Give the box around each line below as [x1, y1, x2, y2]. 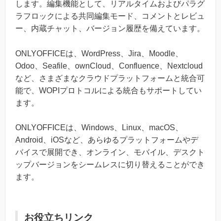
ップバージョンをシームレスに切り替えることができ [15, 160, 205, 169]
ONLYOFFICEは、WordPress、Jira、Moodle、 [15, 49, 183, 58]
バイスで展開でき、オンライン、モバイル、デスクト [15, 148, 205, 157]
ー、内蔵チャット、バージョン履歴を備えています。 [15, 24, 205, 33]
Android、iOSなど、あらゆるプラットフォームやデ [15, 136, 198, 145]
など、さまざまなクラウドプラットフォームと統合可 [15, 74, 205, 82]
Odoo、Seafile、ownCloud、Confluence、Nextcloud [15, 61, 203, 70]
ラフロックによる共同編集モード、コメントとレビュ [15, 12, 205, 21]
